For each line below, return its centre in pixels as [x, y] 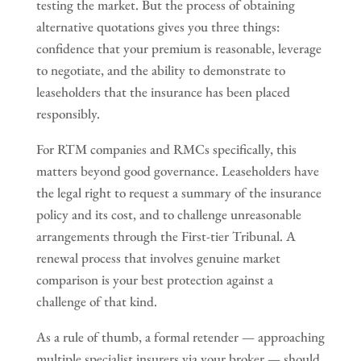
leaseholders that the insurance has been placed [163, 91]
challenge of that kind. [96, 301]
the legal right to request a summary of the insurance [178, 192]
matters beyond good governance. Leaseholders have [177, 170]
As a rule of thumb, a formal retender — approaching [180, 336]
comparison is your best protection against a [154, 279]
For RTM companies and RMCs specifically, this [166, 149]
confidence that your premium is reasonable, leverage [178, 48]
